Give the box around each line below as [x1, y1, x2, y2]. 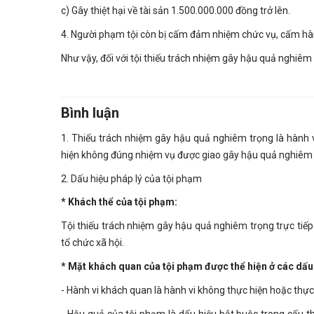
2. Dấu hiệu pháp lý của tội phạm [61, 172, 202, 184]
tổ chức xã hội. [61, 237, 124, 249]
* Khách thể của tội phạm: [61, 196, 177, 208]
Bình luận [61, 104, 119, 121]
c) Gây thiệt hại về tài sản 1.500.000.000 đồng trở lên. [61, 4, 290, 16]
